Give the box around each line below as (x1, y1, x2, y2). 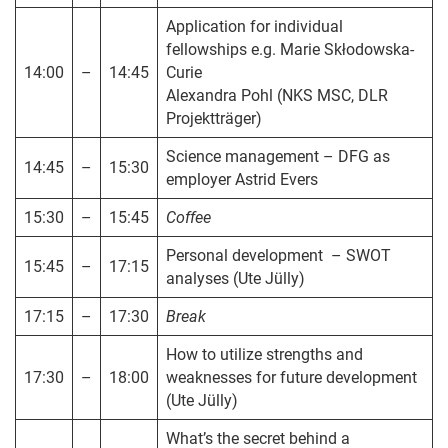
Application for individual (165, 17, 343, 37)
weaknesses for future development (165, 368, 417, 388)
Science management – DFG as (165, 147, 390, 167)
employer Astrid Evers (165, 170, 318, 190)
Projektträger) (165, 109, 262, 129)
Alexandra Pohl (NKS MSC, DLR (165, 86, 388, 106)
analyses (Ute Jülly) (165, 269, 305, 289)
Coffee (165, 208, 211, 228)
